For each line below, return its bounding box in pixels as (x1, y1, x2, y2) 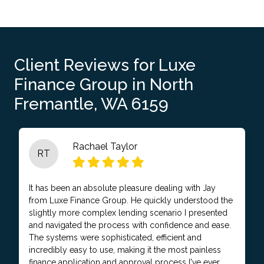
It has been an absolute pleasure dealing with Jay (29, 183, 216, 193)
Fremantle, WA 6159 (14, 94, 169, 114)
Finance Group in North (14, 74, 193, 94)
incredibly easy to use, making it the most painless (29, 245, 221, 255)
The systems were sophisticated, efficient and (29, 232, 202, 242)
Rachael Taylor (72, 140, 137, 152)
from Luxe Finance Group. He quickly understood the (29, 195, 233, 205)
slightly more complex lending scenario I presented (29, 207, 227, 217)
